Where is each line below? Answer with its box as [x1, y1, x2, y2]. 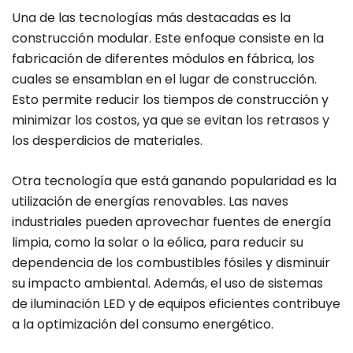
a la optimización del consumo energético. [12, 315, 273, 334]
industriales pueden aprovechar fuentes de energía [12, 213, 331, 232]
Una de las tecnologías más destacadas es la [12, 9, 291, 28]
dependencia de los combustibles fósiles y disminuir [12, 254, 330, 273]
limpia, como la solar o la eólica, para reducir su [12, 233, 303, 252]
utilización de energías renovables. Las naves [12, 192, 288, 211]
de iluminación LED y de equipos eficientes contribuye [12, 295, 340, 314]
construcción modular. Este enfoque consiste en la [12, 29, 324, 48]
